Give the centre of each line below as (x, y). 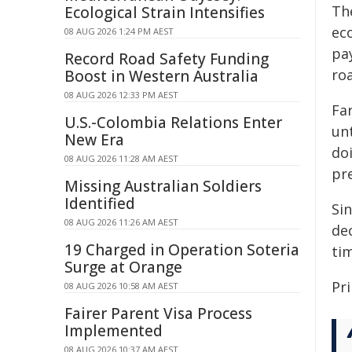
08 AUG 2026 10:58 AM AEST (121, 286)
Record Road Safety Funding (167, 59)
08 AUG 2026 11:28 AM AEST (121, 158)
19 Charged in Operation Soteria (182, 250)
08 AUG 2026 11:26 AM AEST (121, 222)
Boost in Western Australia (161, 76)
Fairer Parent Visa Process (158, 313)
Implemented (114, 331)
